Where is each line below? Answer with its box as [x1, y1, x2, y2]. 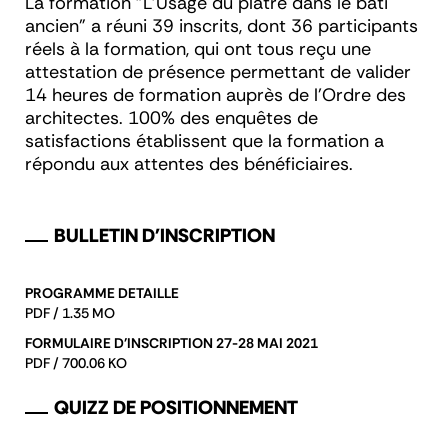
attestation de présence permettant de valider [25, 60, 411, 85]
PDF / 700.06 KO [25, 354, 127, 373]
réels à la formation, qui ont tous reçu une [25, 37, 371, 62]
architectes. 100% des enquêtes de [25, 106, 318, 131]
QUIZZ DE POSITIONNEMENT [54, 395, 298, 421]
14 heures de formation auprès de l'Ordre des [25, 83, 406, 108]
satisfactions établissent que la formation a [25, 129, 384, 154]
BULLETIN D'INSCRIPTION [54, 223, 275, 249]
